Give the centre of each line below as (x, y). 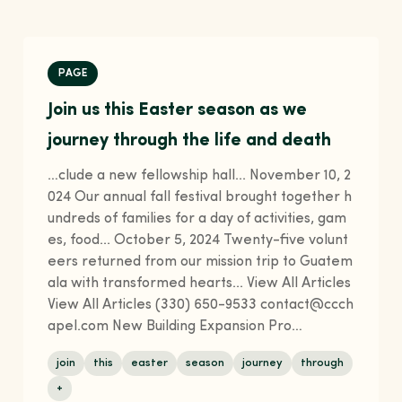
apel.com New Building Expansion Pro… (175, 327)
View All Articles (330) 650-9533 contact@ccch (201, 306)
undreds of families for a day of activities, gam (197, 219)
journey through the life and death (190, 141)
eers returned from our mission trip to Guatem (201, 262)
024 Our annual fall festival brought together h (200, 198)
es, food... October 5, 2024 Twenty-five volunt (198, 241)
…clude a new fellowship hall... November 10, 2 (200, 176)
